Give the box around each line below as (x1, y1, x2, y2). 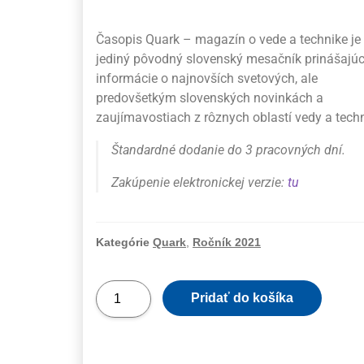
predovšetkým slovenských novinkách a (96, 90, 323, 106)
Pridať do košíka (190, 291, 293, 305)
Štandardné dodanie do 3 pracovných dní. (111, 142, 345, 158)
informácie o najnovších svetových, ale (96, 71, 318, 87)
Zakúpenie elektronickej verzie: (111, 175, 288, 191)
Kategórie (96, 236, 149, 249)
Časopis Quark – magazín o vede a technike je (96, 32, 361, 48)
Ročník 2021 (193, 236, 261, 249)
